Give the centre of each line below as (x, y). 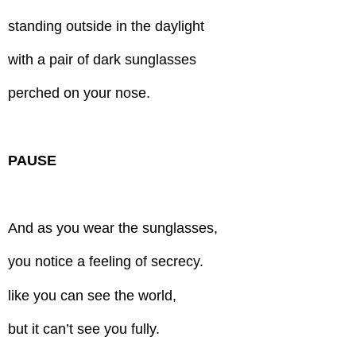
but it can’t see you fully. (84, 329)
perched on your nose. (79, 93)
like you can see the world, (93, 295)
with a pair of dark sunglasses (103, 59)
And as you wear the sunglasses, (113, 228)
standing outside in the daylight (106, 26)
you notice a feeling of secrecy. (106, 262)
